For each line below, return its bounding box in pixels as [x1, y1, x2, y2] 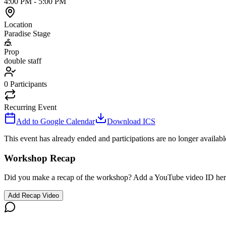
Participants [10, 79, 47, 88]
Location [4, 20, 32, 29]
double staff [4, 56, 41, 65]
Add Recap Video [8, 192, 59, 200]
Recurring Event [4, 102, 56, 111]
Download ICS [107, 117, 155, 126]
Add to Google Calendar [16, 117, 95, 126]
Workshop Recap [4, 152, 76, 163]
